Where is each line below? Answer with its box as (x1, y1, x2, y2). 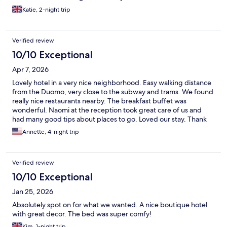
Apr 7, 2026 (12, 64, 49, 74)
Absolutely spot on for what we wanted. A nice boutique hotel (12, 200, 207, 209)
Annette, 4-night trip (22, 127, 79, 136)
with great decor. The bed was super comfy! (12, 209, 152, 218)
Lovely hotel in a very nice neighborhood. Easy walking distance (12, 78, 211, 87)
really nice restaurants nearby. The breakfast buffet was (12, 96, 186, 105)
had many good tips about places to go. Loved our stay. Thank (12, 114, 207, 124)
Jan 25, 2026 (12, 186, 53, 196)
